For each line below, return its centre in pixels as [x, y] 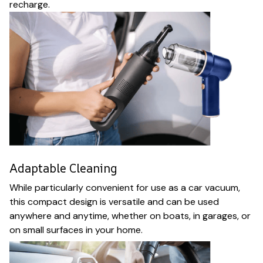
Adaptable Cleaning [63, 168]
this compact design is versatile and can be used [114, 202]
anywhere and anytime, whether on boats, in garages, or [130, 216]
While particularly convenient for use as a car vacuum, [125, 188]
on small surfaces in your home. [76, 230]
